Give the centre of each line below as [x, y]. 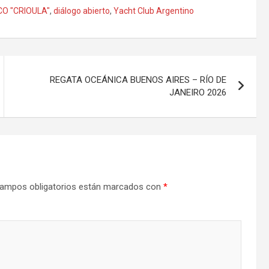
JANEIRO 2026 [198, 92]
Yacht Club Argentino [154, 11]
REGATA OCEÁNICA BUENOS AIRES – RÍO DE [138, 80]
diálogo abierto [82, 11]
